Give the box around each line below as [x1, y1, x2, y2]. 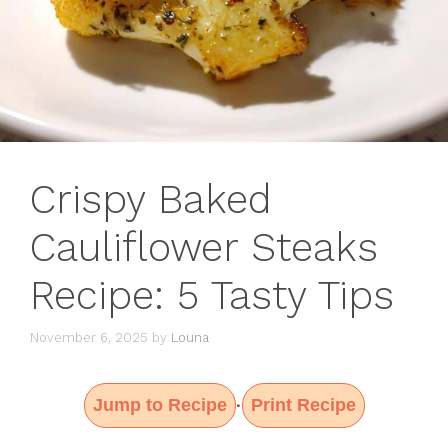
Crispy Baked [30, 175, 272, 223]
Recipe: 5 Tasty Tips [30, 271, 394, 319]
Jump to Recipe [92, 395, 227, 416]
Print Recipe [250, 395, 356, 416]
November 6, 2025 [30, 330, 148, 346]
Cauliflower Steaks [30, 223, 378, 271]
